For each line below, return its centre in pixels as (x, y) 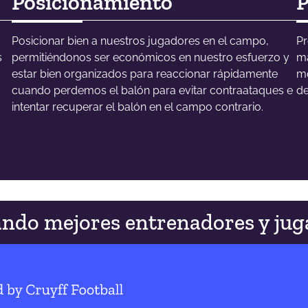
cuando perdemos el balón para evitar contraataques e (152, 90)
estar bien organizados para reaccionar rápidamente (144, 74)
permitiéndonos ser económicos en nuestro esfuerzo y (150, 57)
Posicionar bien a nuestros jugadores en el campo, (140, 41)
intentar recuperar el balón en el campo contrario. (137, 107)
